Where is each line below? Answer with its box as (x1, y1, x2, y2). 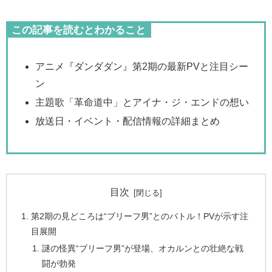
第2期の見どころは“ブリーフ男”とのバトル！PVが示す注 (31, 211, 249, 222)
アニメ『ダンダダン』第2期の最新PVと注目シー (35, 61, 249, 72)
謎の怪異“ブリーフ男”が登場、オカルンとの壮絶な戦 (41, 243, 243, 254)
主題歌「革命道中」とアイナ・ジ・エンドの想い (35, 97, 250, 107)
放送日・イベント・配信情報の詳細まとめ (35, 116, 220, 127)
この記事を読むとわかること (12, 24, 146, 36)
